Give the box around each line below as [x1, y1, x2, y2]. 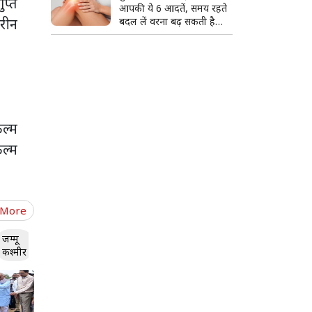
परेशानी [118, 28, 147, 42]
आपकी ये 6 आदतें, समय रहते [118, 1, 227, 15]
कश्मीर [2, 244, 26, 258]
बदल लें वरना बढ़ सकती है [118, 15, 215, 29]
